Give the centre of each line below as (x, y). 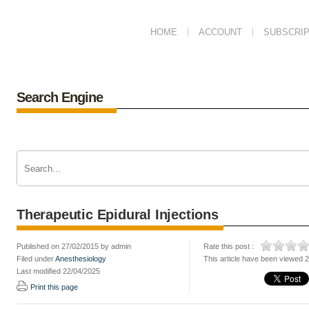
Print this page (54, 287)
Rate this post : (229, 246)
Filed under (36, 259)
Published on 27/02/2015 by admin (74, 246)
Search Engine (60, 97)
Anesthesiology (81, 259)
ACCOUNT (220, 32)
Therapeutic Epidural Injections (118, 215)
